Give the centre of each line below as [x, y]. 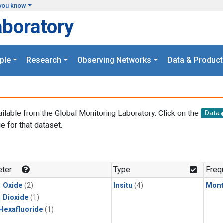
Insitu [123, 186]
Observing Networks [114, 60]
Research [44, 60]
